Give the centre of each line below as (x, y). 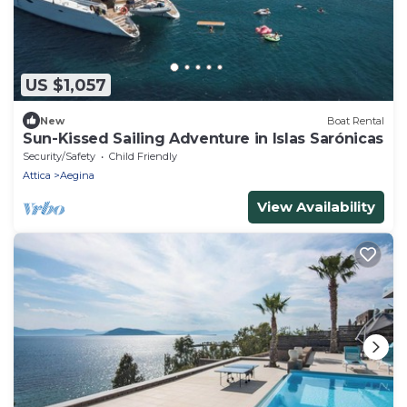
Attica (37, 176)
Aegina (77, 176)
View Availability (316, 207)
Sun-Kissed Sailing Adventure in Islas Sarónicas (203, 139)
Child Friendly (143, 157)
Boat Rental (356, 120)
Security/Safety (59, 157)
